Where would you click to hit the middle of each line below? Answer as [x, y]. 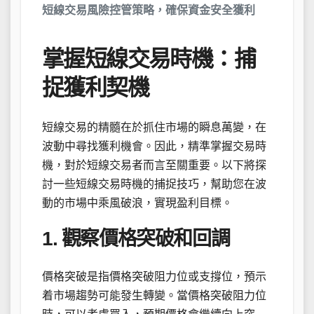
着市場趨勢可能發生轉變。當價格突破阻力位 [154, 296]
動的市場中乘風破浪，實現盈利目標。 [137, 203]
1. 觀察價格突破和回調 [136, 238]
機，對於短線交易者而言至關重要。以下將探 [154, 165]
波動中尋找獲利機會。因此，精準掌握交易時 [154, 146]
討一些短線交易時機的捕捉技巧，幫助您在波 [154, 184]
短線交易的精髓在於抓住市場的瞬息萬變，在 [154, 127]
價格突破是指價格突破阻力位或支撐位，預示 [154, 277]
